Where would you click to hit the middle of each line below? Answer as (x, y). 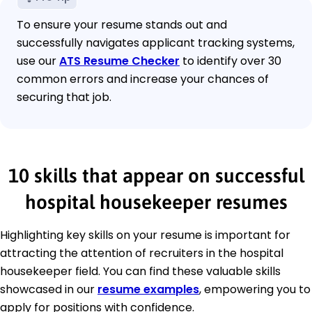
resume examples (148, 290)
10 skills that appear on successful (156, 176)
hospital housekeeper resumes (156, 202)
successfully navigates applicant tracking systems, (156, 43)
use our (38, 61)
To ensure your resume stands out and (122, 25)
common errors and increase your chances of (143, 79)
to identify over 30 (231, 61)
